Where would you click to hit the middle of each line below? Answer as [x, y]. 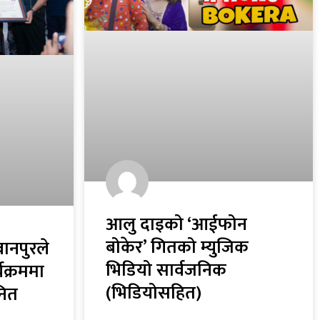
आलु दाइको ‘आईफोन [177, 225]
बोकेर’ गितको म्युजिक [177, 248]
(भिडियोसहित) [154, 294]
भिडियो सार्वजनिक [166, 271]
